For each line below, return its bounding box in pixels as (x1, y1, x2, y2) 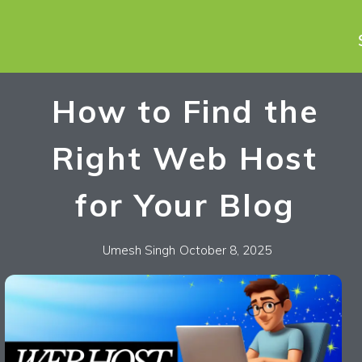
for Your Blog (74, 184, 295, 225)
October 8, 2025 (179, 242, 271, 258)
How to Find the (51, 90, 318, 131)
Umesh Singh (102, 242, 175, 258)
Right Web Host (52, 137, 318, 178)
